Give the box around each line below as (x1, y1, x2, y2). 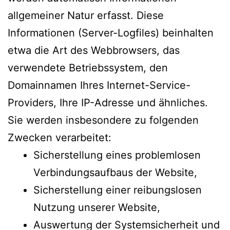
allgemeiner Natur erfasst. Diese (8, 9, 164, 22)
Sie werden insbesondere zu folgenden (8, 113, 199, 126)
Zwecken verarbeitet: (8, 131, 111, 144)
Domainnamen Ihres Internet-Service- (8, 79, 190, 91)
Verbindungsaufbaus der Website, (33, 166, 197, 179)
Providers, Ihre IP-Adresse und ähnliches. (8, 96, 208, 109)
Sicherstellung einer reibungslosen (33, 183, 202, 196)
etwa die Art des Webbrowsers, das (8, 44, 180, 56)
